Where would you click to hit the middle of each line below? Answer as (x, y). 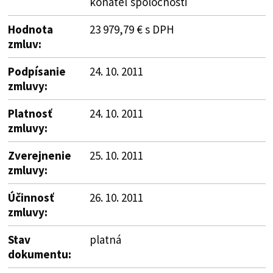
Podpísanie (37, 71)
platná (105, 239)
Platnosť (30, 113)
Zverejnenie (39, 155)
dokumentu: (39, 254)
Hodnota (30, 29)
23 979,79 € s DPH (132, 29)
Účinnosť (31, 197)
